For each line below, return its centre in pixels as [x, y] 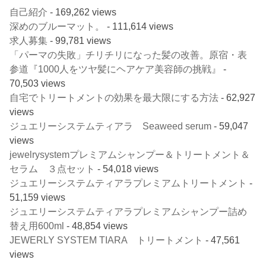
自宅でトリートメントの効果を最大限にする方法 [114, 98]
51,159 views [38, 197]
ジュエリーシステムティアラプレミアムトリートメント [129, 183]
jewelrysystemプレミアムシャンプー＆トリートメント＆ [130, 155]
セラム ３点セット [53, 169]
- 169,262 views [82, 12]
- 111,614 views [139, 26]
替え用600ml [37, 226]
